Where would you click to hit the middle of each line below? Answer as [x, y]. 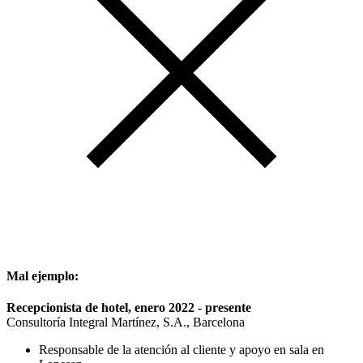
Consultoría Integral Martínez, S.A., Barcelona [126, 322]
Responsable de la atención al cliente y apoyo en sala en [181, 349]
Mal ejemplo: [43, 275]
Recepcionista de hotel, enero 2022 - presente [129, 307]
